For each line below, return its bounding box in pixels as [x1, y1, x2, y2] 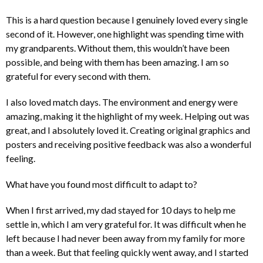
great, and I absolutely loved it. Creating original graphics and [6, 124, 250, 136]
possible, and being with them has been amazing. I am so [6, 56, 229, 68]
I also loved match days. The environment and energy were [6, 96, 238, 108]
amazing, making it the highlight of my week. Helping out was [6, 110, 249, 122]
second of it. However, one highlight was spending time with [6, 28, 244, 40]
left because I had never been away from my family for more [6, 232, 245, 244]
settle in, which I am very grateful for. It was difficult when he [6, 218, 246, 230]
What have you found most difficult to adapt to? [6, 178, 197, 190]
